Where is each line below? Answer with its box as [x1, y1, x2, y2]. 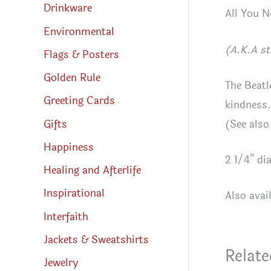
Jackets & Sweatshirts [44, 231, 149, 248]
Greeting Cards [44, 93, 115, 109]
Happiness [44, 139, 94, 155]
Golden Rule [44, 70, 100, 87]
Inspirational [44, 185, 105, 202]
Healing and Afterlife [44, 162, 141, 179]
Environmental [44, 23, 114, 40]
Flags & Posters [44, 46, 119, 63]
